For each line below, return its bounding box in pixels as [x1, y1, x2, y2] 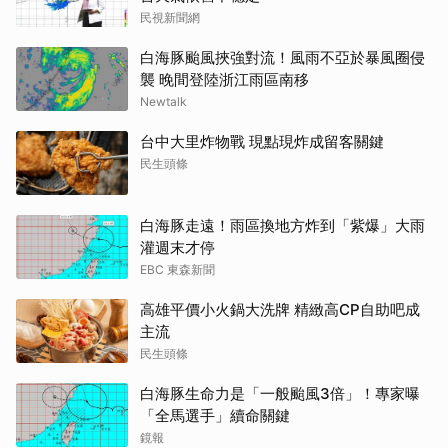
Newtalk [140, 93, 187, 109]
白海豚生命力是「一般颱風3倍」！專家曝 [140, 383, 420, 403]
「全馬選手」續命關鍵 [140, 405, 290, 425]
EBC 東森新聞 [140, 261, 215, 277]
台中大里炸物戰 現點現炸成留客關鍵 [140, 131, 384, 151]
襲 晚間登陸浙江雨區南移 [140, 69, 309, 89]
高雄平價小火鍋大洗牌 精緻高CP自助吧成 [140, 299, 420, 319]
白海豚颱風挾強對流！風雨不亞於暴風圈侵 [140, 47, 425, 67]
